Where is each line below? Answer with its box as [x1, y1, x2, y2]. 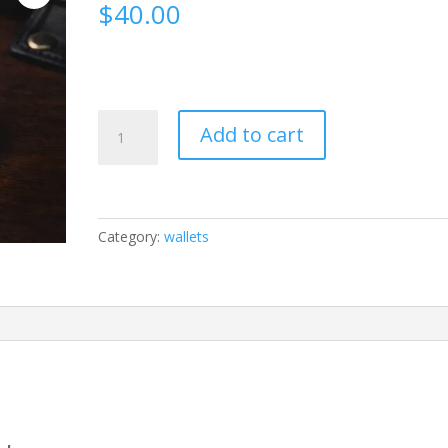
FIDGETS [97, 111, 156, 131]
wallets [164, 227, 210, 247]
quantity [97, 134, 150, 154]
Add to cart [200, 121, 305, 149]
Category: [98, 227, 165, 247]
